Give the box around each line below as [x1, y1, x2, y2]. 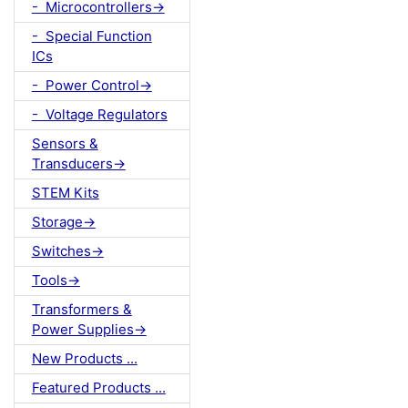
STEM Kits [31, 184, 99, 202]
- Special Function [31, 27, 152, 46]
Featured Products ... [31, 379, 166, 397]
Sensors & [31, 135, 98, 153]
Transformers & [31, 301, 132, 319]
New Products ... [31, 350, 138, 368]
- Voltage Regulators [31, 106, 168, 124]
